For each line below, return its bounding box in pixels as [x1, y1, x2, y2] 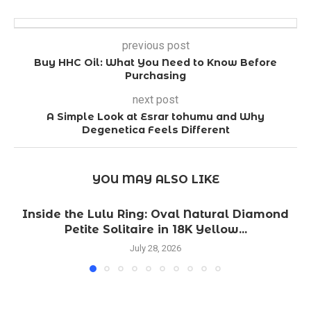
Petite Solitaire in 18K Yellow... [64, 222, 247, 236]
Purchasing [125, 69, 186, 82]
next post [133, 92, 178, 106]
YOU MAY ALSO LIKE [92, 172, 219, 186]
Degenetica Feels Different [81, 123, 230, 136]
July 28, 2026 [130, 242, 181, 253]
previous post [121, 38, 190, 52]
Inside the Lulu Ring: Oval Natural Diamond [22, 207, 289, 221]
